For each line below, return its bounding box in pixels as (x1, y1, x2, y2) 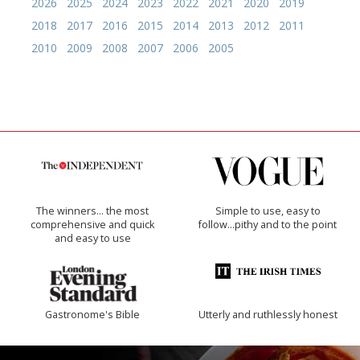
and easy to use (54, 231, 131, 246)
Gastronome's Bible (45, 308, 140, 322)
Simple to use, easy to (215, 204, 321, 219)
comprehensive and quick (31, 218, 154, 232)
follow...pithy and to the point (198, 218, 337, 232)
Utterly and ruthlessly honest (198, 308, 337, 322)
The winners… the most (36, 204, 149, 219)
